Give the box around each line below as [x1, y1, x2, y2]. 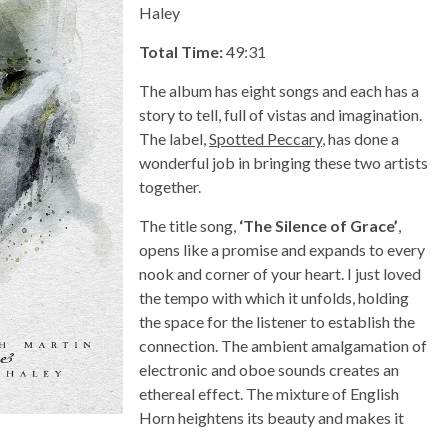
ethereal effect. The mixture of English [139, 383, 399, 403]
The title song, [139, 215, 239, 235]
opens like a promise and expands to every [139, 239, 425, 259]
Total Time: [139, 41, 223, 61]
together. [139, 176, 201, 196]
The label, [139, 128, 209, 148]
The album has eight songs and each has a [139, 80, 419, 100]
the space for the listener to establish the [139, 311, 415, 331]
